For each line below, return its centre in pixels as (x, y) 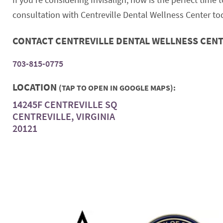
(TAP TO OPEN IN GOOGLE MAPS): (117, 87)
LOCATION (36, 87)
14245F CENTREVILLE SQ (65, 104)
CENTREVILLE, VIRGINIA (64, 116)
